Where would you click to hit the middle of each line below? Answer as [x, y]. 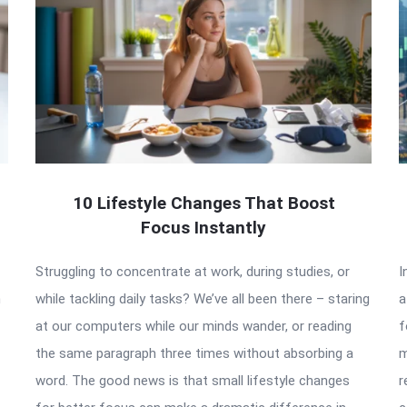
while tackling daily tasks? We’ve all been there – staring [203, 299]
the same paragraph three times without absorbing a [194, 354]
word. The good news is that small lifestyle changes [193, 381]
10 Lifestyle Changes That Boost [203, 203]
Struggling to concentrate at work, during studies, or [193, 272]
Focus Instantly [203, 228]
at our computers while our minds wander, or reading [194, 327]
